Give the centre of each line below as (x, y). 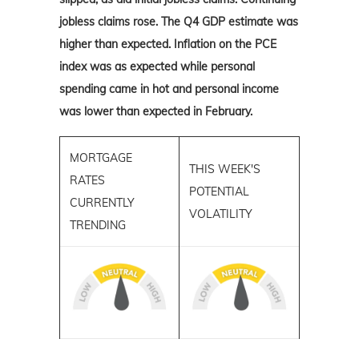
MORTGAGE (101, 158)
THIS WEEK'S (225, 169)
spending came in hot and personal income (169, 89)
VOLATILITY (221, 214)
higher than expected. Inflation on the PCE (168, 44)
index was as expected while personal (157, 67)
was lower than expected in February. (156, 112)
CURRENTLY (102, 203)
